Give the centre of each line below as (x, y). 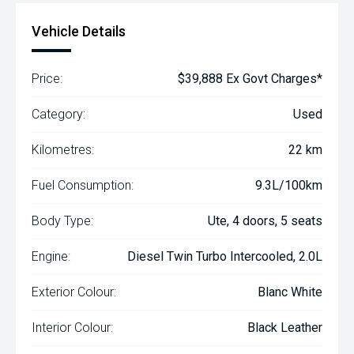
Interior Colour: (72, 328)
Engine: (51, 256)
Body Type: (62, 221)
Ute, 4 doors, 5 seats (265, 221)
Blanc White (290, 292)
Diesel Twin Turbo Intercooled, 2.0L (225, 256)
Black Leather (285, 328)
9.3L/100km (289, 185)
